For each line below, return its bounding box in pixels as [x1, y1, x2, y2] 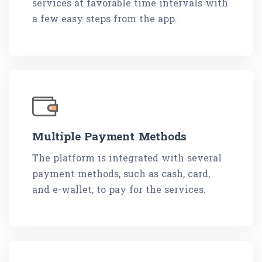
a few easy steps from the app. [32, 12, 177, 25]
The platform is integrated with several [32, 151, 222, 164]
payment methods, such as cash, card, [32, 167, 210, 180]
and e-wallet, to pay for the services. [32, 183, 206, 196]
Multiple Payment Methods [32, 129, 187, 144]
